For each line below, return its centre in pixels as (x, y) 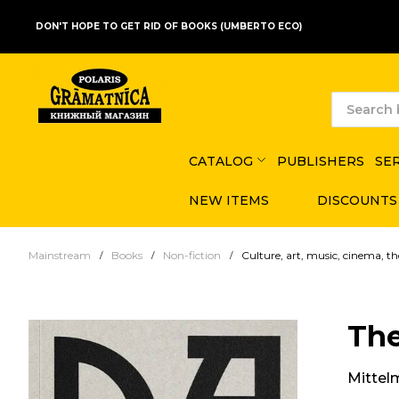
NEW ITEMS (229, 200)
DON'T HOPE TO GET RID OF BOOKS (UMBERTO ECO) (169, 26)
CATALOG (221, 161)
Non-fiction (192, 255)
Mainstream (60, 255)
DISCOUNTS (357, 200)
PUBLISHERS (320, 161)
